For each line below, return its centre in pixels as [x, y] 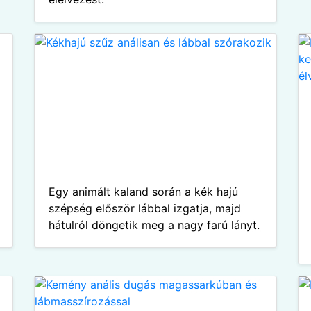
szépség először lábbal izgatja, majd [145, 208]
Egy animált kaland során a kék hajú [143, 192]
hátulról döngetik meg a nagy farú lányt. [154, 225]
